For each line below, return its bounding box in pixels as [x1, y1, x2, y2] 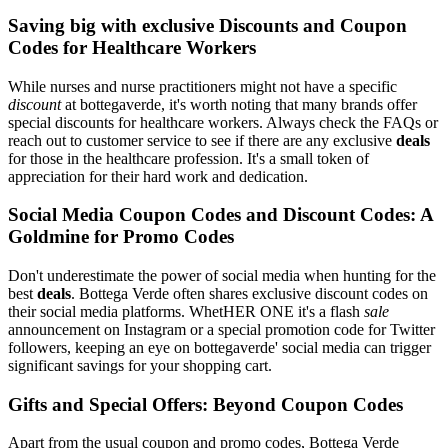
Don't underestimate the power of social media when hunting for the [8, 267, 436, 285]
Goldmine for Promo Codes [8, 226, 234, 248]
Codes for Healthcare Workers [8, 36, 256, 58]
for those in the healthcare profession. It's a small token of [8, 149, 369, 167]
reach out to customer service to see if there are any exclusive [8, 131, 396, 149]
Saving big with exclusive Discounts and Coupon [8, 14, 407, 36]
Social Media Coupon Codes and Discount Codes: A [8, 204, 433, 226]
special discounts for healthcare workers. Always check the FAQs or [8, 113, 438, 131]
